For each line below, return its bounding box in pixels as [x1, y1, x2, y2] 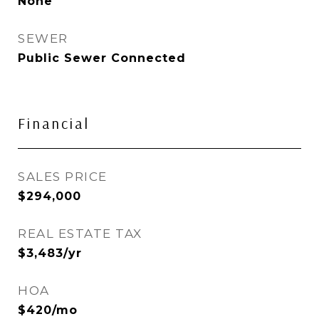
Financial [18, 114, 90, 132]
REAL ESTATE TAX [18, 226, 142, 241]
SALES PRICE [18, 169, 108, 184]
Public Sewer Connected [18, 51, 186, 65]
